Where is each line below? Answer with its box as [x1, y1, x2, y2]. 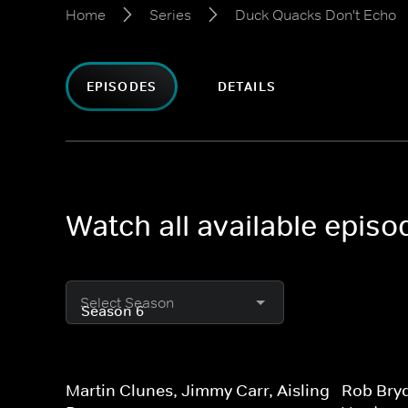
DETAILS [217, 78, 276, 95]
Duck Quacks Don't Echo [235, 5, 396, 24]
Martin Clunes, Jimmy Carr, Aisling [66, 381, 330, 401]
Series [149, 5, 191, 24]
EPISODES [87, 78, 157, 95]
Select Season [80, 293, 174, 311]
